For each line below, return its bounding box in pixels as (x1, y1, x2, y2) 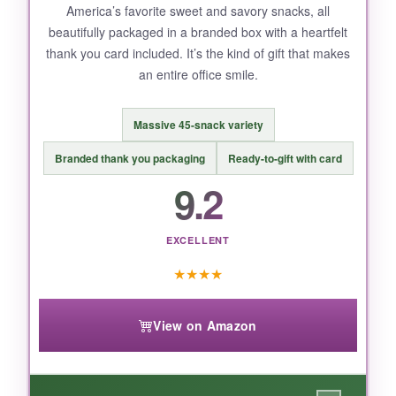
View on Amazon (153, 316, 257, 335)
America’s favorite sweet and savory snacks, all (66, 2, 330, 19)
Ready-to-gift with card (227, 150, 342, 167)
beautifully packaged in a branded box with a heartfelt (49, 23, 347, 41)
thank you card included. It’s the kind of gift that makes (46, 44, 350, 62)
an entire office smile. (138, 65, 258, 83)
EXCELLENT (165, 233, 231, 247)
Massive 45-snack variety (133, 117, 263, 133)
